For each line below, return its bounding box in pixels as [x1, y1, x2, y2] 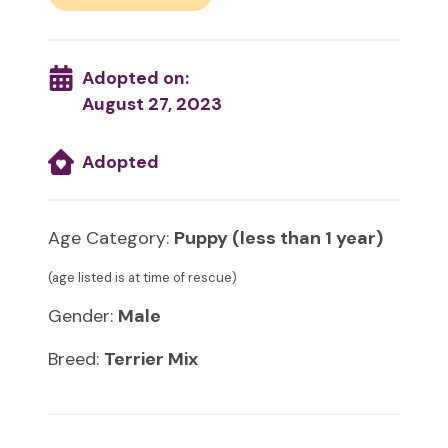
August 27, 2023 [81, 93, 222, 116]
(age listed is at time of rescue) [48, 269, 237, 287]
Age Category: [48, 226, 174, 251]
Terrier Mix [104, 347, 198, 372]
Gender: [48, 304, 118, 329]
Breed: [48, 347, 104, 372]
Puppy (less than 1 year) [174, 226, 383, 251]
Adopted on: [81, 67, 189, 90]
